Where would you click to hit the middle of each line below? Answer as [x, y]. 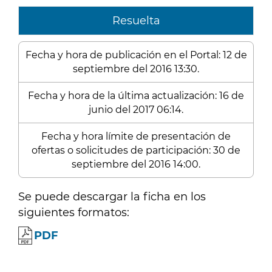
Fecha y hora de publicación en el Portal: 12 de [136, 55]
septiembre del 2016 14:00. [136, 164]
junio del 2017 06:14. [136, 110]
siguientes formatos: [74, 212]
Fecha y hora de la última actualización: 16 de [136, 96]
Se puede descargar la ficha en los [112, 197]
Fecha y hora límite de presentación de [136, 136]
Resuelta [136, 21]
